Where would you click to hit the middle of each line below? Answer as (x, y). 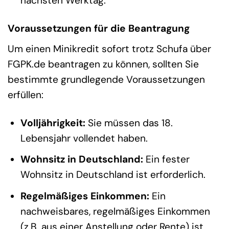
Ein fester (166, 159)
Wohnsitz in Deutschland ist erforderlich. (113, 175)
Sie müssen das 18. (129, 123)
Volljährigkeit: (53, 123)
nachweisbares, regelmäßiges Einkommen (115, 211)
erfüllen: (26, 95)
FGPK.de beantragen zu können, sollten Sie (103, 64)
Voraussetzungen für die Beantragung (99, 29)
